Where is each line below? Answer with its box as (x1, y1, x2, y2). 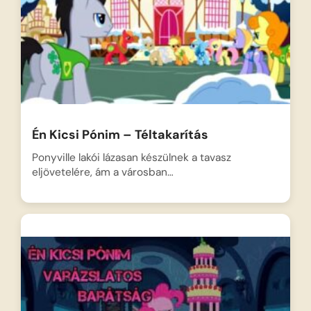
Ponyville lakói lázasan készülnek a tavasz (31, 150, 231, 165)
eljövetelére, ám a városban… (31, 165, 174, 179)
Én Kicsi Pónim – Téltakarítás (31, 126, 208, 143)
